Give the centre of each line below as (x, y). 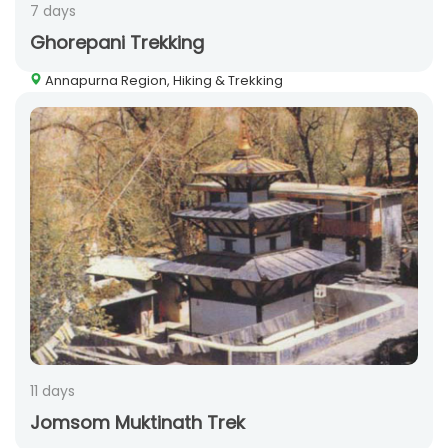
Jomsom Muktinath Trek (137, 423)
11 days (52, 391)
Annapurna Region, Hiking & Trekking (162, 81)
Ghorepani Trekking (117, 43)
